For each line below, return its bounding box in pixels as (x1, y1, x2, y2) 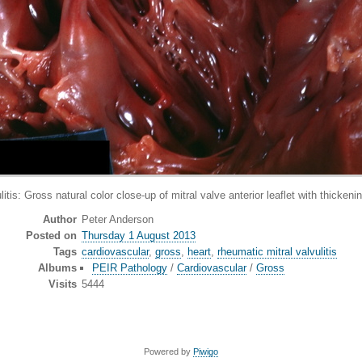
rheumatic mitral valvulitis (217, 246, 337, 259)
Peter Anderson (82, 213, 154, 226)
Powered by (144, 347, 193, 357)
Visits (48, 278, 77, 291)
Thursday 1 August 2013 (82, 229, 196, 242)
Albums (37, 262, 77, 275)
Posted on (25, 229, 77, 242)
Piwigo (193, 347, 218, 357)
